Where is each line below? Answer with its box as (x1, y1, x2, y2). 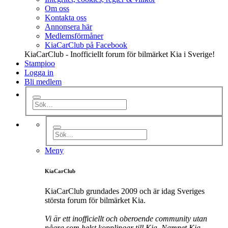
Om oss (45, 4, 69, 13)
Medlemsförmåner (45, 31, 103, 40)
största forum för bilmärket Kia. (45, 195, 146, 205)
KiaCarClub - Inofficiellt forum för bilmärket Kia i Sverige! (24, 49, 215, 59)
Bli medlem (24, 77, 62, 86)
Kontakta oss (45, 13, 87, 22)
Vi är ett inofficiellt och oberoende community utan (45, 214, 207, 223)
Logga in (24, 68, 53, 77)
